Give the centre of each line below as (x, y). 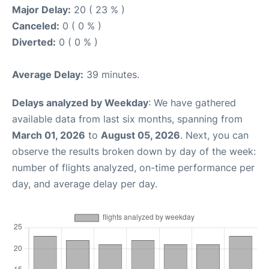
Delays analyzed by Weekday (80, 103)
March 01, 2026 (49, 135)
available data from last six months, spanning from (127, 119)
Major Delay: (41, 10)
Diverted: (34, 42)
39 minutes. (111, 74)
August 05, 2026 (141, 135)
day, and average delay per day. (85, 184)
